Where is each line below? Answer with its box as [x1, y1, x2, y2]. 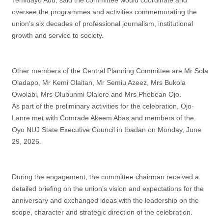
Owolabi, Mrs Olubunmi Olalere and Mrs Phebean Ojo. [12, 90, 181, 98]
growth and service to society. [12, 31, 104, 39]
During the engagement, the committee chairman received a [12, 173, 199, 181]
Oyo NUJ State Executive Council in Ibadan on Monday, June [12, 126, 201, 134]
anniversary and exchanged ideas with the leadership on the [12, 196, 199, 204]
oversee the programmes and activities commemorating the [12, 8, 197, 16]
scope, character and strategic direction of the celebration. [12, 208, 192, 216]
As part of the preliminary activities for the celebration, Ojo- [12, 102, 194, 110]
